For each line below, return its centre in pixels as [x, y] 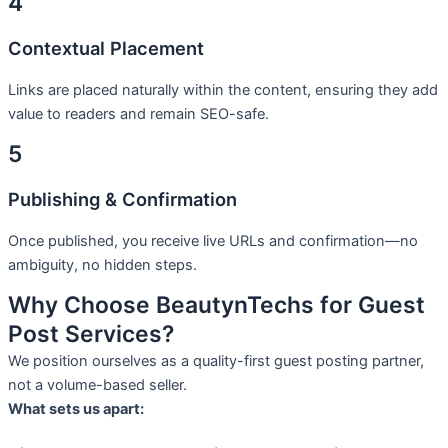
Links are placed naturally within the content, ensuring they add [223, 89]
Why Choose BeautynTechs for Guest [216, 305]
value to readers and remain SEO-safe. [138, 113]
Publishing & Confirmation [122, 198]
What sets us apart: [76, 409]
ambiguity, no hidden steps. [102, 264]
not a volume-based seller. [97, 385]
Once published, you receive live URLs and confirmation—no [213, 240]
